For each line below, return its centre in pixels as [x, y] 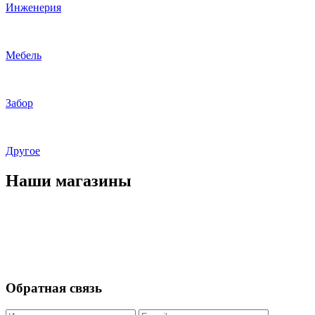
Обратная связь [54, 288]
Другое [23, 150]
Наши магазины [69, 180]
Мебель [24, 55]
